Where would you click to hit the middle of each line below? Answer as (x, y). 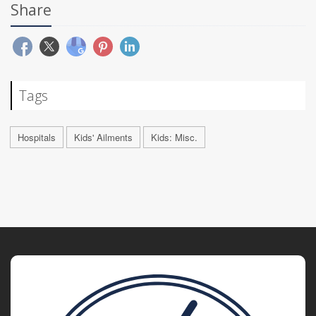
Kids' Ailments (103, 137)
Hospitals (37, 137)
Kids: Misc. (174, 137)
